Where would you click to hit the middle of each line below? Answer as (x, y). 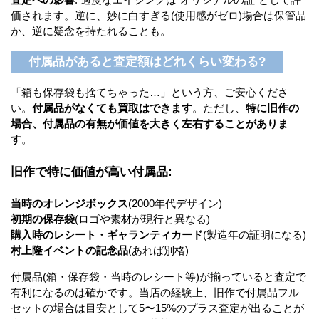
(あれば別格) (158, 251)
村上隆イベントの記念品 (69, 251)
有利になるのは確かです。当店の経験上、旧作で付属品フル (155, 293)
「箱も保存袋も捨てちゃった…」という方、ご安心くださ (150, 93)
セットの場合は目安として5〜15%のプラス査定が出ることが (157, 308)
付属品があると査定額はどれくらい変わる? (147, 62)
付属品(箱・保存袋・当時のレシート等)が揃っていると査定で (158, 277)
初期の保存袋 (43, 219)
